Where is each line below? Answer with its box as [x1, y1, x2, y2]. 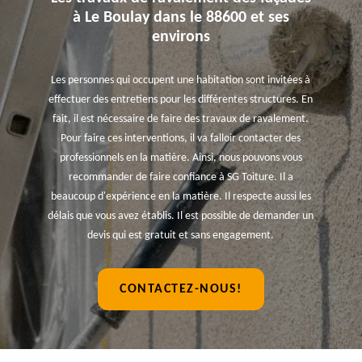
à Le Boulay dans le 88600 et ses [72, 10, 289, 26]
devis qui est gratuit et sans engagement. [87, 229, 275, 242]
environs [151, 29, 210, 45]
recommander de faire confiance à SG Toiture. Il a [68, 171, 293, 183]
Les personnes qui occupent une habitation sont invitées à [51, 74, 311, 86]
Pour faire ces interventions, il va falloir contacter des [61, 133, 301, 145]
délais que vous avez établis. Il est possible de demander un [48, 210, 314, 222]
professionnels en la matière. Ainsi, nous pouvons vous [59, 152, 302, 164]
